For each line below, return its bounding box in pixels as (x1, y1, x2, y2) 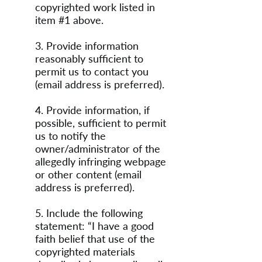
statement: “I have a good (35, 219, 154, 232)
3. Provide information (35, 39, 139, 52)
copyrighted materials (35, 245, 135, 258)
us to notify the (35, 129, 106, 142)
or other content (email (35, 168, 142, 181)
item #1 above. (35, 13, 104, 26)
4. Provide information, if (35, 104, 150, 116)
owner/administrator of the (35, 142, 160, 155)
